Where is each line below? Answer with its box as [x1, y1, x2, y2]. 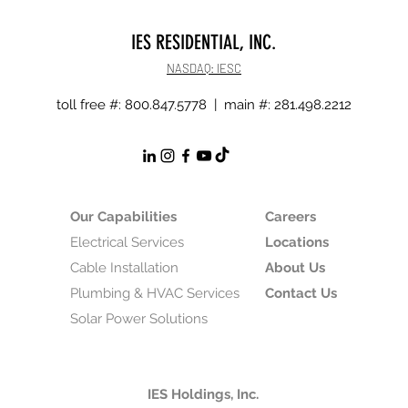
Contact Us [265, 285, 337, 301]
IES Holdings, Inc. [148, 386, 259, 403]
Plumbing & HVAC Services [70, 285, 240, 301]
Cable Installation [70, 260, 178, 276]
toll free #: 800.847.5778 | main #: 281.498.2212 [56, 97, 352, 113]
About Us [265, 260, 325, 276]
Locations [265, 234, 329, 250]
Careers [265, 209, 316, 225]
